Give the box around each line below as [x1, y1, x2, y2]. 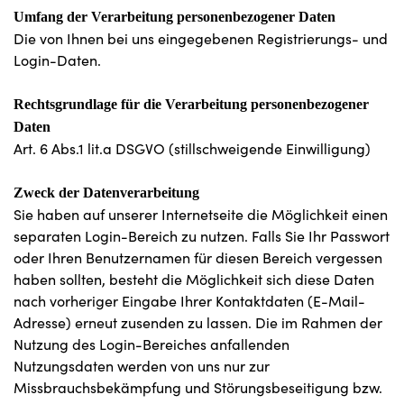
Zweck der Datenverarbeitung [14, 185, 199, 200]
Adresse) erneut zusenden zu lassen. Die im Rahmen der [14, 313, 382, 332]
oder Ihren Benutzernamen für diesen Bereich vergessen [14, 248, 382, 267]
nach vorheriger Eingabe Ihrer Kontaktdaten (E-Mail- [14, 291, 365, 310]
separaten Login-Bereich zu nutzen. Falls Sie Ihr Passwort [14, 226, 390, 245]
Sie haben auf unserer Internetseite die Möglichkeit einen [14, 205, 388, 224]
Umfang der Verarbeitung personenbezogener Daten [14, 9, 335, 24]
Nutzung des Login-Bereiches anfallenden [14, 335, 289, 353]
